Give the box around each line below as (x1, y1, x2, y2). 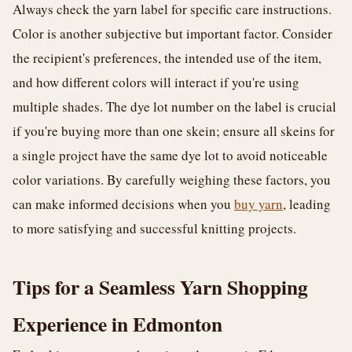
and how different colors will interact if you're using (13, 73, 299, 91)
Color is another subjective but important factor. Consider (13, 24, 332, 42)
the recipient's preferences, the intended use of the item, (13, 49, 321, 67)
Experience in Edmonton (13, 309, 222, 339)
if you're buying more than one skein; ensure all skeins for (13, 122, 335, 140)
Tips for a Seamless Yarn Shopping (13, 272, 308, 302)
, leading (283, 195, 331, 213)
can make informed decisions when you (13, 195, 234, 213)
